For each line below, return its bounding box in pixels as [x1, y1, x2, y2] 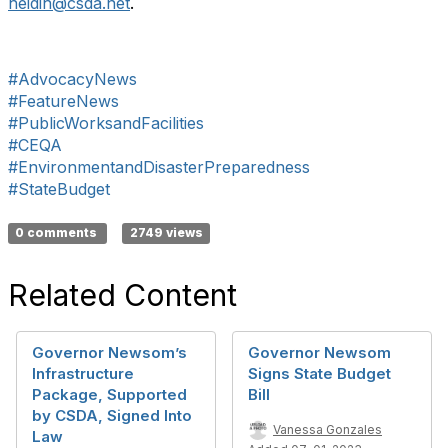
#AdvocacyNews [8, 69, 137, 89]
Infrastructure [32, 364, 134, 383]
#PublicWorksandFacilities [8, 113, 204, 133]
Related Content [8, 277, 237, 313]
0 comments [15, 225, 101, 240]
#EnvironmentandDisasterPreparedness [8, 157, 310, 177]
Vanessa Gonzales [273, 422, 382, 437]
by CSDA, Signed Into [32, 406, 192, 425]
